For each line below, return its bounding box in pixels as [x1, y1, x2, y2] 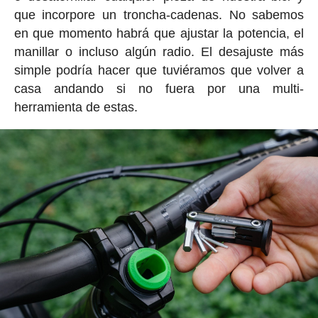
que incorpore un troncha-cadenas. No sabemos [13, 8, 305, 23]
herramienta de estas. [13, 100, 138, 115]
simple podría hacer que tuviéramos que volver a [13, 63, 305, 78]
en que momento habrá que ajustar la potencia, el [13, 26, 305, 41]
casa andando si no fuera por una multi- [13, 82, 305, 97]
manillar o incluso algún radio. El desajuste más [13, 45, 305, 60]
